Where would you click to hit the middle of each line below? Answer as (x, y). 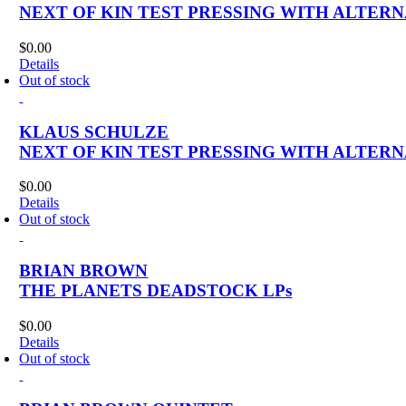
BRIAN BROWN (84, 271)
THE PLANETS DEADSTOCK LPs (156, 291)
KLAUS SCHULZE (94, 131)
